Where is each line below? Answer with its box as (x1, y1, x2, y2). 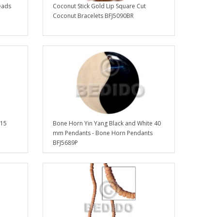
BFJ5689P (53, 139, 78, 147)
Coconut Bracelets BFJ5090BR (53, 12, 134, 20)
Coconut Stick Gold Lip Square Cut (53, 2, 146, 11)
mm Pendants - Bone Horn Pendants (53, 129, 153, 138)
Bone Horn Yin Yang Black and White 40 (53, 119, 161, 128)
